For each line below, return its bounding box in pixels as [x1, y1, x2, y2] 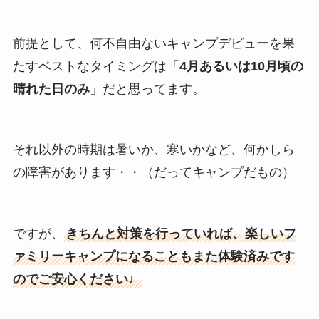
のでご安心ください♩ [12, 272, 141, 287]
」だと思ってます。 [89, 81, 205, 96]
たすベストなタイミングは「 [12, 58, 179, 73]
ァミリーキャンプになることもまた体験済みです [12, 249, 295, 264]
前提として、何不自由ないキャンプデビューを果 [12, 36, 295, 51]
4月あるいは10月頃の [179, 58, 303, 73]
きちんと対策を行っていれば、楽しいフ [65, 226, 296, 241]
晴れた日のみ [12, 81, 90, 96]
